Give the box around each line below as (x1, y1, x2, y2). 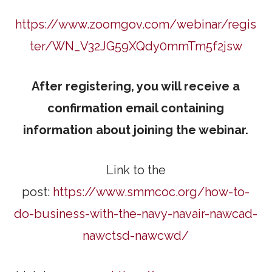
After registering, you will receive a (32, 79, 240, 94)
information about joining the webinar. (23, 123, 249, 138)
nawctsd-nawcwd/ (83, 228, 189, 243)
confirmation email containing (47, 101, 225, 116)
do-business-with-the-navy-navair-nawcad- (14, 206, 258, 222)
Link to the (106, 163, 166, 178)
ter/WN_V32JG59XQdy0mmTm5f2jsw (29, 39, 242, 54)
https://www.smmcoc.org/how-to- (53, 185, 250, 200)
